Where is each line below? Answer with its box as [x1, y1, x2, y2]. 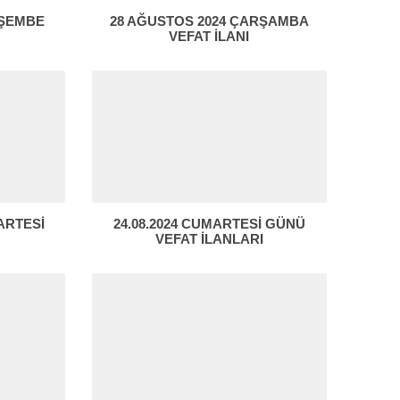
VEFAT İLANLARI [154, 231, 263, 247]
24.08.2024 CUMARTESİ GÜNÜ [112, 216, 305, 232]
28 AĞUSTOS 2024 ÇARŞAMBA [109, 13, 309, 29]
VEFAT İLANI [169, 29, 250, 45]
